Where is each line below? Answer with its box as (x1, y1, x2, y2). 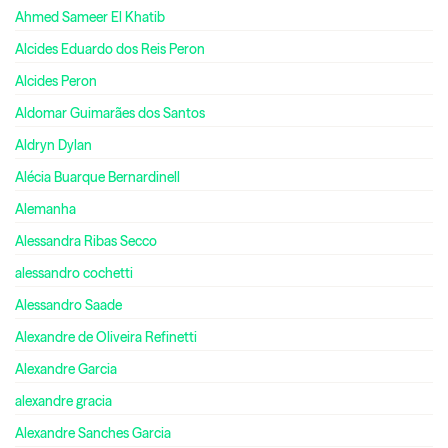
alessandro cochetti (15, 265, 133, 282)
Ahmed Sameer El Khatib (15, 9, 165, 26)
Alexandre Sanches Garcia (15, 425, 171, 442)
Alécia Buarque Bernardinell (15, 169, 180, 186)
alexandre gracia (15, 393, 112, 410)
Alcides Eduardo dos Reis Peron (15, 41, 205, 58)
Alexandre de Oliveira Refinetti (15, 329, 197, 346)
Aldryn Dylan (15, 137, 92, 154)
